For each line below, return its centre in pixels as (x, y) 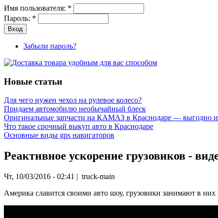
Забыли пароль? (50, 46)
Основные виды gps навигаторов (59, 135)
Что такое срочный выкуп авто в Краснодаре (79, 127)
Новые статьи (33, 81)
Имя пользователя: (36, 8)
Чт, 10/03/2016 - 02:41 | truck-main (59, 177)
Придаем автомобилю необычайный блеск (75, 109)
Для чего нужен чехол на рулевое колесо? (73, 100)
